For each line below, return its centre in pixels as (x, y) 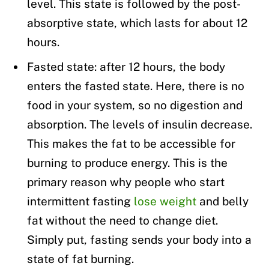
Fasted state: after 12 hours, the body (126, 66)
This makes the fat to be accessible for (131, 143)
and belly (222, 201)
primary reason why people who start (126, 182)
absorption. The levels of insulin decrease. (140, 124)
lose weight (165, 201)
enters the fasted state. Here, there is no (136, 86)
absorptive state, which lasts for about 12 (137, 23)
